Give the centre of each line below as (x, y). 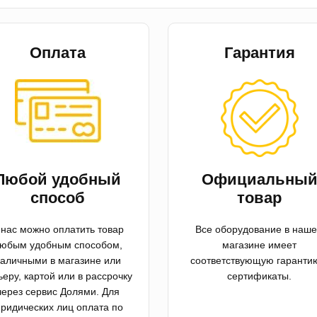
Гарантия (259, 53)
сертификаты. (259, 276)
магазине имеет (259, 245)
